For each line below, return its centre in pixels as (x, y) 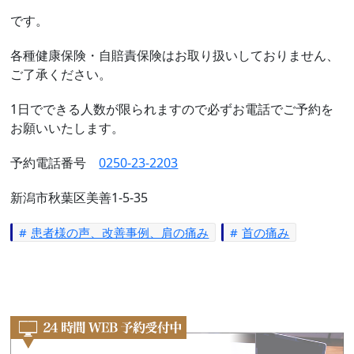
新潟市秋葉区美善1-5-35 (79, 198)
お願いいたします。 (68, 128)
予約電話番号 (55, 163)
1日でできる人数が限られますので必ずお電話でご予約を (172, 109)
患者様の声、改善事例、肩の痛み (120, 233)
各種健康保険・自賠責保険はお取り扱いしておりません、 (175, 56)
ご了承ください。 (61, 75)
